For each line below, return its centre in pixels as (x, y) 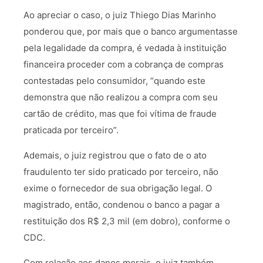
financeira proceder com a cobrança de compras (124, 64)
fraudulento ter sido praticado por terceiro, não (121, 172)
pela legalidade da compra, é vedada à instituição (125, 48)
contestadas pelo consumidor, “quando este (114, 81)
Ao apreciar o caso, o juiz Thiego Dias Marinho (120, 15)
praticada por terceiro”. (71, 130)
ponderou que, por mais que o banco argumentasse (131, 31)
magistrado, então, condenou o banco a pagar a (122, 205)
